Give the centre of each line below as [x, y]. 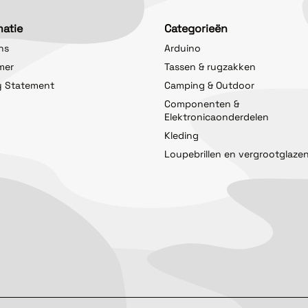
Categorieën [196, 28]
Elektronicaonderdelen [217, 117]
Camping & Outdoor [209, 85]
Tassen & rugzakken [210, 66]
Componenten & [202, 103]
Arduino [183, 48]
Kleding [181, 135]
